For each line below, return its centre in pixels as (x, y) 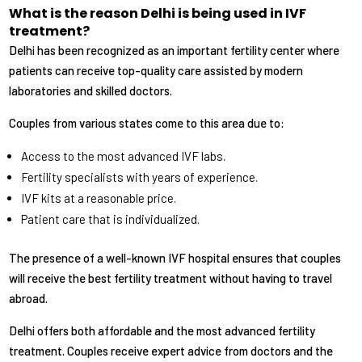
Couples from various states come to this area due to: (147, 123)
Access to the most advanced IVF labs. (124, 156)
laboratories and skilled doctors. (91, 91)
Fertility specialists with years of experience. (140, 177)
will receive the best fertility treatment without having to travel (171, 278)
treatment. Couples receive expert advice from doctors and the (171, 351)
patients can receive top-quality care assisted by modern (156, 71)
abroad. (29, 299)
